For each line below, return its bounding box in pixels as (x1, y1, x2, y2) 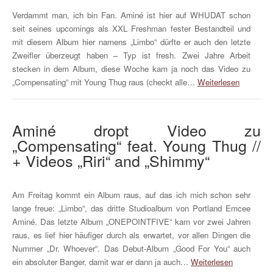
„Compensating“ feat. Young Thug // (12, 133, 261, 156)
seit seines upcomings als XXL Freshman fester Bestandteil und (12, 22, 251, 34)
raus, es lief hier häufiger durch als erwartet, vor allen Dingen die (12, 229, 251, 241)
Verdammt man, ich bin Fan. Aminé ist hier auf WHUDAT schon (12, 9, 251, 21)
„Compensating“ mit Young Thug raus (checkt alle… (12, 76, 197, 88)
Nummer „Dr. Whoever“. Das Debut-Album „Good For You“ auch (12, 243, 251, 255)
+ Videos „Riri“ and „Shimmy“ (12, 149, 210, 171)
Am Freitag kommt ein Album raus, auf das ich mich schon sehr (12, 189, 251, 201)
